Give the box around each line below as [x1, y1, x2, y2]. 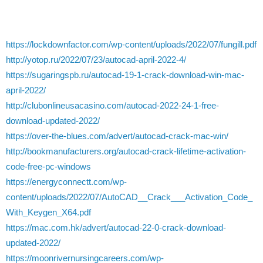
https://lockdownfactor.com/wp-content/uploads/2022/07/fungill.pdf [6, 39, 257, 49]
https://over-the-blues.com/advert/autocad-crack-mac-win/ [6, 131, 228, 141]
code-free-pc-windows [6, 161, 91, 171]
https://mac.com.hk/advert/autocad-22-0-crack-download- [6, 222, 226, 232]
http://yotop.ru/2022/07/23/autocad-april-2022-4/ [6, 55, 186, 65]
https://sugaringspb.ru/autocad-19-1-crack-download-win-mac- [6, 70, 244, 80]
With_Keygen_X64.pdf [6, 207, 91, 217]
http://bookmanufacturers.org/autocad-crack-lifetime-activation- [6, 146, 246, 156]
